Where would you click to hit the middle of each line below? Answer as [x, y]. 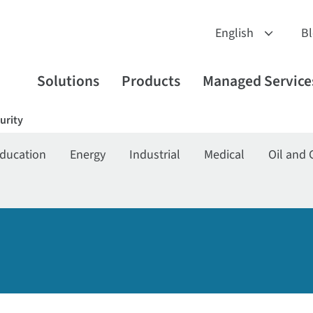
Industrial [155, 155]
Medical [225, 155]
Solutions [68, 81]
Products [151, 81]
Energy [88, 155]
